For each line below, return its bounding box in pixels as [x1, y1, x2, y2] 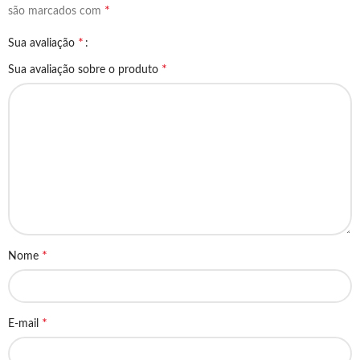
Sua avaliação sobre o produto [8, 63, 162, 76]
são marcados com [8, 5, 104, 17]
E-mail [8, 317, 42, 329]
